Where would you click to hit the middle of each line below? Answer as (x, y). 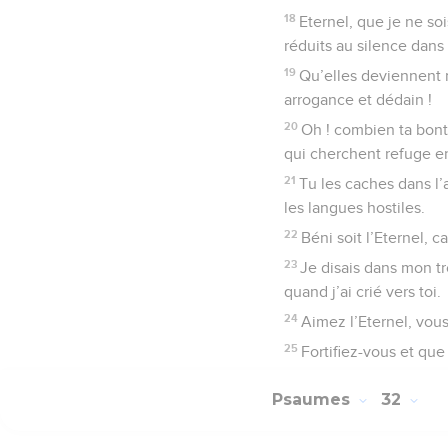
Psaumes (313, 400)
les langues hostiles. (354, 207)
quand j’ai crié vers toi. (362, 291)
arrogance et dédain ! (358, 99)
